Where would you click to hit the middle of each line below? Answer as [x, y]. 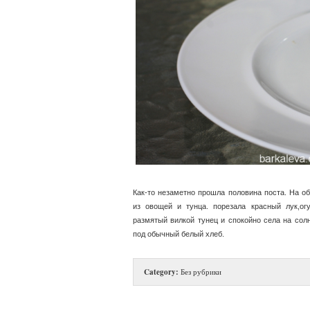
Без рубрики [200, 271]
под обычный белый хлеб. [179, 234]
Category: [161, 272]
